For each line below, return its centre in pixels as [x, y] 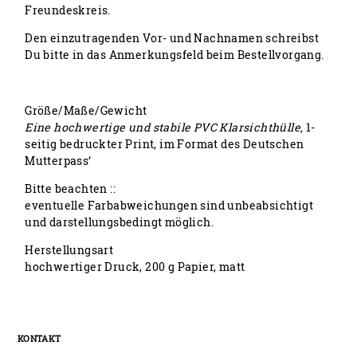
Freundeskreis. [68, 10]
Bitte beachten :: [71, 189]
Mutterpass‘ [58, 161]
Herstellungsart [69, 250]
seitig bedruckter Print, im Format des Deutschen [165, 144]
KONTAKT [39, 339]
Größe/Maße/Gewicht [86, 111]
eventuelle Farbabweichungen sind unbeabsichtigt [169, 206]
